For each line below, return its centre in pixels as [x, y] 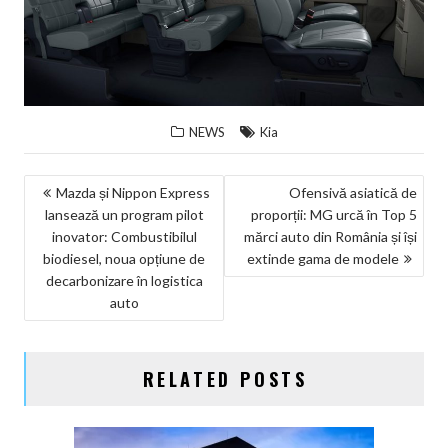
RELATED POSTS [225, 378]
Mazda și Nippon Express [133, 192]
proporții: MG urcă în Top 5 [333, 214]
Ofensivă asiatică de [352, 192]
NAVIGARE [79, 189]
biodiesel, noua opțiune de [124, 258]
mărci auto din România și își [330, 236]
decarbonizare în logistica [124, 280]
